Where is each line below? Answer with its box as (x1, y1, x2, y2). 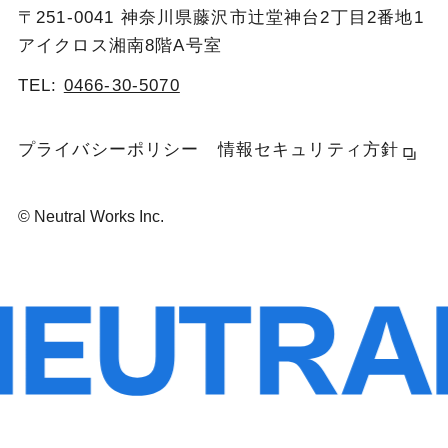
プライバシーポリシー (17, 140, 200, 160)
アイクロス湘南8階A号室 (17, 36, 222, 56)
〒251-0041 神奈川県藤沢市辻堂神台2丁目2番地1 (17, 8, 424, 28)
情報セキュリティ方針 (217, 140, 400, 160)
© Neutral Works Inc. (17, 208, 164, 226)
